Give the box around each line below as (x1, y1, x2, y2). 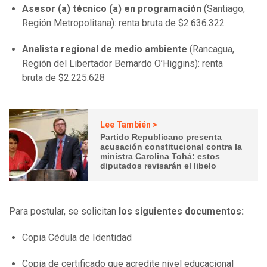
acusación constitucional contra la (100, 141, 243, 151)
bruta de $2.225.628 (22, 72, 105, 84)
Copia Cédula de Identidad (22, 232, 132, 244)
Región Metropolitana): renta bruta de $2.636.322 (22, 17, 225, 29)
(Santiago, (201, 3, 245, 15)
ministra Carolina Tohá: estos (100, 151, 221, 161)
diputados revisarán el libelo (100, 160, 217, 170)
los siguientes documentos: (119, 206, 244, 218)
